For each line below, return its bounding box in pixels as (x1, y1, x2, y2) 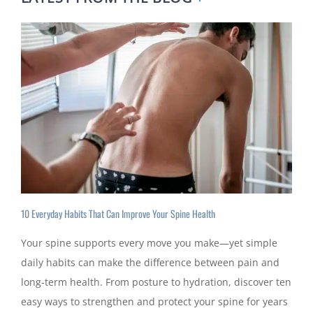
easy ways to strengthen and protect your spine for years (20, 295, 288, 309)
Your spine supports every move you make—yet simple (20, 236, 277, 250)
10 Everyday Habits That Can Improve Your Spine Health (20, 205, 215, 221)
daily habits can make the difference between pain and (20, 256, 279, 270)
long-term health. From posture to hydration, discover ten (20, 275, 291, 289)
